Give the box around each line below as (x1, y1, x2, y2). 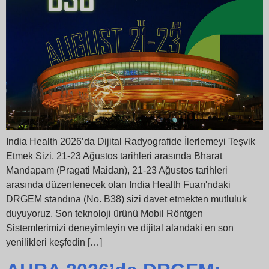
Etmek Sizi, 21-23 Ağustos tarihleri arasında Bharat (6, 151, 222, 162)
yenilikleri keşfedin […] (6, 237, 102, 248)
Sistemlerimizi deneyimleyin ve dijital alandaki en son (6, 223, 234, 234)
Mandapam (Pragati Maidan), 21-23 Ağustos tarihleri (6, 165, 228, 176)
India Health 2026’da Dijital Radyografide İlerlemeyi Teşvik (6, 136, 255, 147)
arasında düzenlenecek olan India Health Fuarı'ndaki (6, 180, 231, 190)
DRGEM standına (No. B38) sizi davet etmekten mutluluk (6, 194, 247, 205)
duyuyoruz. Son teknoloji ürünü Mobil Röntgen (6, 208, 203, 219)
